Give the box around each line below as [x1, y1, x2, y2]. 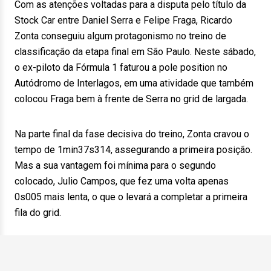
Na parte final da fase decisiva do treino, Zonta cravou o [15, 128, 249, 140]
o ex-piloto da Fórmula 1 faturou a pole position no [15, 62, 227, 73]
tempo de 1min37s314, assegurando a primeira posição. [15, 144, 252, 155]
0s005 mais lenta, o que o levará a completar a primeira [15, 191, 247, 203]
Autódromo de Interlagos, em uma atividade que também [15, 77, 253, 89]
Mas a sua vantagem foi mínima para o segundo [15, 160, 216, 171]
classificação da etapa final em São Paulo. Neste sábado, [15, 46, 256, 57]
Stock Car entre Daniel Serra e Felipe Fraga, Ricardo [15, 15, 232, 26]
